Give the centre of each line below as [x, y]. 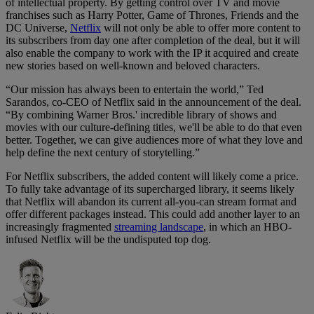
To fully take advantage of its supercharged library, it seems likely [150, 189]
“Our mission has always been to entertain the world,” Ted [135, 90]
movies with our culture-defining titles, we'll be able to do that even [154, 128]
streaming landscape [159, 227]
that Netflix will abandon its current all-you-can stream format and [151, 202]
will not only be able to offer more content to [201, 28]
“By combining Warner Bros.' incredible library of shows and [141, 115]
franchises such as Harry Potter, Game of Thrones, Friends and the [152, 15]
